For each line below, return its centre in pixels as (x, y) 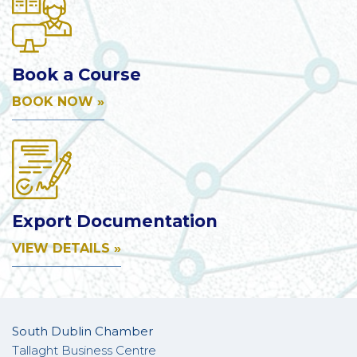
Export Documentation (115, 222)
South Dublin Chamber (82, 331)
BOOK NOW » (58, 102)
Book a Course (76, 75)
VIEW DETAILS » (67, 249)
